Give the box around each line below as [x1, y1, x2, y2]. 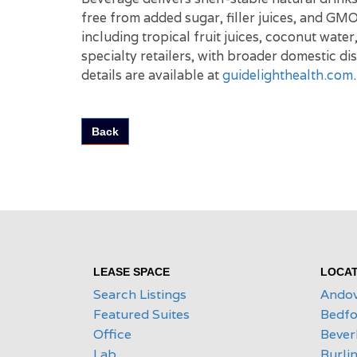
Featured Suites [93, 306, 190, 323]
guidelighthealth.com [222, 67, 353, 84]
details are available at [81, 67, 222, 84]
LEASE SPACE [93, 265, 170, 278]
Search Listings [93, 286, 186, 303]
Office [93, 326, 131, 343]
